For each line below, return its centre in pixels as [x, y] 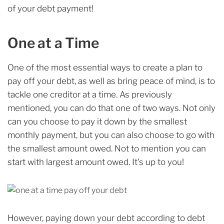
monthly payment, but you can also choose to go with [111, 135]
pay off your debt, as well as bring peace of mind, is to [111, 81]
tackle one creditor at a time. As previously [90, 95]
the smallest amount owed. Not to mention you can [107, 149]
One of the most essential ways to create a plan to [105, 68]
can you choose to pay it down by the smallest [97, 122]
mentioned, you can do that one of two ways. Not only [111, 108]
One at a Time [53, 43]
